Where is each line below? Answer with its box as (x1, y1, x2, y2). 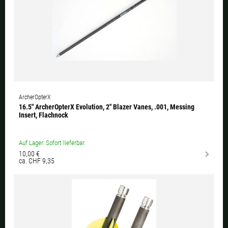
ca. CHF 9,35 (19, 157, 54, 165)
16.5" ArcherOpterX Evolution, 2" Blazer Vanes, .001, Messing (19, 103, 194, 111)
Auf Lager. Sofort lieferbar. (19, 139, 85, 147)
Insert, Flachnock (19, 111, 68, 120)
